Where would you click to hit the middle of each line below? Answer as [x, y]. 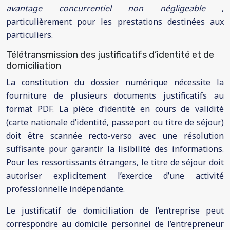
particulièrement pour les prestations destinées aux [115, 22]
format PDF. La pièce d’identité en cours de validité [115, 109]
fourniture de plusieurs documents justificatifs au [115, 95]
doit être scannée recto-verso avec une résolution [115, 136]
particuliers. [30, 35]
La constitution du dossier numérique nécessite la [115, 82]
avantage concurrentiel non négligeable [114, 8]
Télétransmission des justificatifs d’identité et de [110, 55]
